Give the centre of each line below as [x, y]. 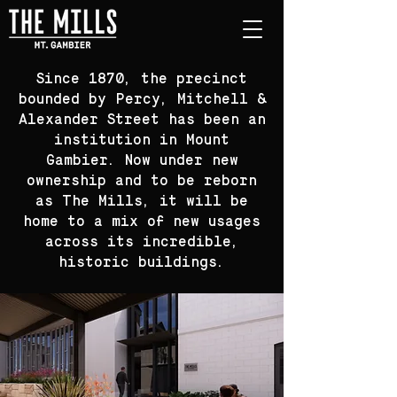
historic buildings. [142, 263]
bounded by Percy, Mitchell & [142, 100]
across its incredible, [142, 243]
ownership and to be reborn [142, 182]
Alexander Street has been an [142, 121]
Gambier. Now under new [142, 161]
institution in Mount [142, 141]
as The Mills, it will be [142, 202]
